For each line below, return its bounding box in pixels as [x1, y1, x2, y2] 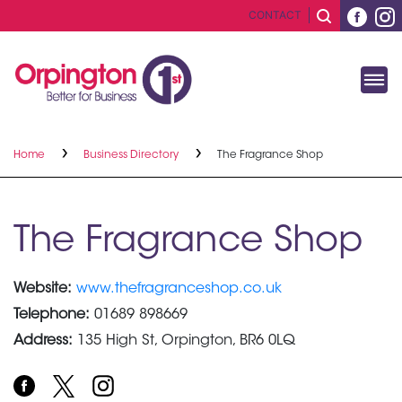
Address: [13, 333, 73, 348]
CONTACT [249, 8, 301, 22]
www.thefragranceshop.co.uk [76, 281, 282, 296]
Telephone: [13, 307, 90, 322]
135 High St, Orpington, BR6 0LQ [73, 333, 295, 348]
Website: [13, 281, 72, 296]
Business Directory [83, 149, 181, 161]
